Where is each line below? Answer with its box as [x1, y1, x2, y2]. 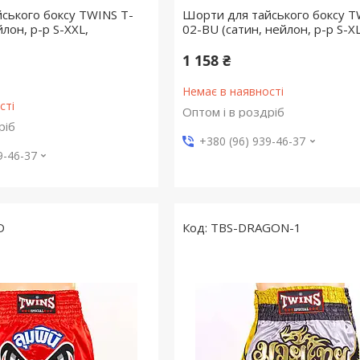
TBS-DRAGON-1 [210, 219, 301, 236]
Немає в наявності [182, 84, 284, 100]
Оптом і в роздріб [182, 104, 284, 121]
